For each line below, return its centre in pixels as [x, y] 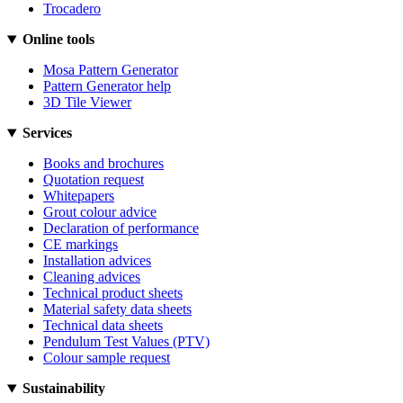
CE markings [81, 245]
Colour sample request [107, 358]
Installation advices [97, 261]
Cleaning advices [92, 277]
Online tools [58, 40]
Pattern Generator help [107, 86]
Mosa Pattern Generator [111, 70]
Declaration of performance [121, 228]
